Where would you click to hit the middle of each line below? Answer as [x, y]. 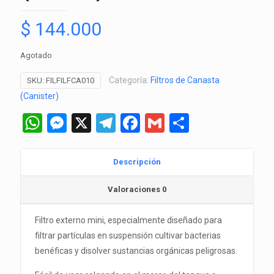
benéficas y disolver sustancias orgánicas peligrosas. [136, 250]
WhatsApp [86, 123]
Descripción [137, 161]
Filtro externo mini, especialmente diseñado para [129, 220]
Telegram [155, 123]
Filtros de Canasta [185, 80]
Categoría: [130, 80]
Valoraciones [135, 189]
